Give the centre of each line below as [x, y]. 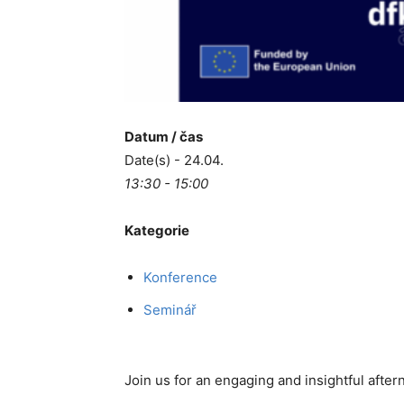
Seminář [170, 309]
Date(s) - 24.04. [174, 160]
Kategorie [157, 230]
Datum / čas [164, 136]
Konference [180, 277]
